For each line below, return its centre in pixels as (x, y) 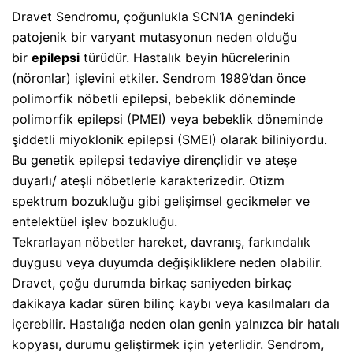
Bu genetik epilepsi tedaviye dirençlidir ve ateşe (154, 160)
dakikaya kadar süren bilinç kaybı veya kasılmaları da (171, 303)
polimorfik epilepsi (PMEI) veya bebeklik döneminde (167, 119)
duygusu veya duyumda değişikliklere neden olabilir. (167, 262)
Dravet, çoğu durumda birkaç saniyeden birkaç (152, 282)
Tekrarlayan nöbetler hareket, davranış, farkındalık (161, 242)
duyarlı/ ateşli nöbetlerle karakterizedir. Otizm (148, 180)
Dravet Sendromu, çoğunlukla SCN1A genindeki (153, 16)
